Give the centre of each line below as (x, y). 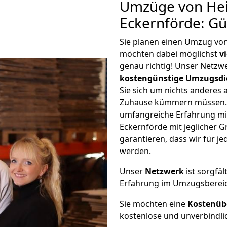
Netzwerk (164, 171)
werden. (135, 151)
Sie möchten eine (154, 204)
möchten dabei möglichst (169, 54)
